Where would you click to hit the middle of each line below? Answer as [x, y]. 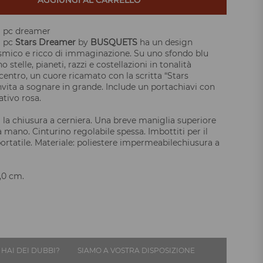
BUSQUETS [114, 43]
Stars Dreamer [45, 43]
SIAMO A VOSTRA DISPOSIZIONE [136, 251]
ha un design [165, 43]
